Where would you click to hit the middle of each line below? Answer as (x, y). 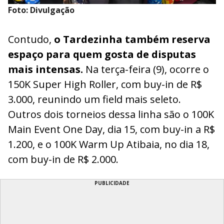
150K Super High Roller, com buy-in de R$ (105, 84)
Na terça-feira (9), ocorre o (146, 69)
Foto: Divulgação (41, 10)
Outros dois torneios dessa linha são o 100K (111, 114)
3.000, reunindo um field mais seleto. (94, 99)
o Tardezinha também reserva (132, 39)
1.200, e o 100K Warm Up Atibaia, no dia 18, (109, 144)
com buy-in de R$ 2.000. (64, 159)
